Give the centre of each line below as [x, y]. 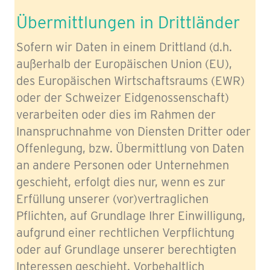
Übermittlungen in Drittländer [128, 22]
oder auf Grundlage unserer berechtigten [126, 250]
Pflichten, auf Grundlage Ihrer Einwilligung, [131, 216]
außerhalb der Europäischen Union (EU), [124, 64]
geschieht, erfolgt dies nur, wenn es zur [121, 182]
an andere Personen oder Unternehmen [123, 165]
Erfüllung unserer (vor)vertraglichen [112, 199]
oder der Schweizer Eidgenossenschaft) [123, 98]
